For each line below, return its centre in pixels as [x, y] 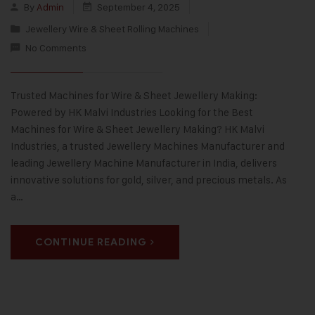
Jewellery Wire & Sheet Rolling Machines [112, 29]
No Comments [56, 48]
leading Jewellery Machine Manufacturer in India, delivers [144, 163]
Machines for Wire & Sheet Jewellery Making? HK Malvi [137, 129]
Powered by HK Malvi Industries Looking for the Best [132, 112]
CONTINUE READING [91, 243]
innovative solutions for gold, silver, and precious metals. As [149, 180]
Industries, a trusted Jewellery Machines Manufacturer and [148, 146]
